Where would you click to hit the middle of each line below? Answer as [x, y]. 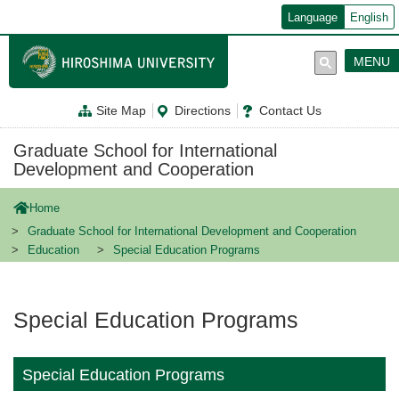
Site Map [121, 111]
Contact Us [290, 111]
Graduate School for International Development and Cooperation [192, 232]
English [369, 18]
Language [313, 18]
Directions [203, 111]
